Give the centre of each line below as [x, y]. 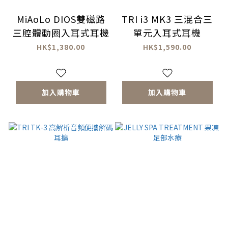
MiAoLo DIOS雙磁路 [61, 19]
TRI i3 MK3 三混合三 [167, 19]
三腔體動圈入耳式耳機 [61, 32]
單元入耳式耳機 [167, 32]
